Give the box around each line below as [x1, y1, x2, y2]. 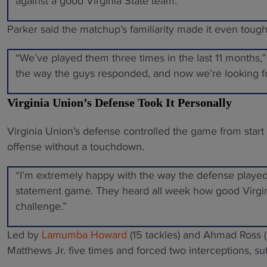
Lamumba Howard [42, 228, 130, 242]
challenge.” [15, 200, 67, 213]
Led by [7, 228, 42, 242]
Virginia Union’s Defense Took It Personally [7, 96, 232, 110]
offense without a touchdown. [7, 140, 144, 154]
